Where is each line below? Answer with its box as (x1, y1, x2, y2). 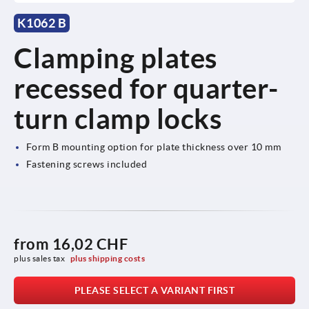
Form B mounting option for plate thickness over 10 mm (26, 141, 281, 152)
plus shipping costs (70, 253, 146, 263)
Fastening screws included (26, 158, 148, 170)
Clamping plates (14, 42, 217, 74)
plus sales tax (14, 253, 67, 263)
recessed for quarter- (14, 72, 279, 104)
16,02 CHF (52, 235, 128, 252)
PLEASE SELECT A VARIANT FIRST (74, 284, 235, 296)
